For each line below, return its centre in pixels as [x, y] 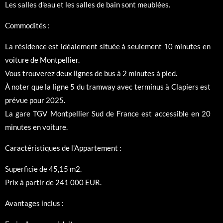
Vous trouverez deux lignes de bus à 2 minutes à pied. [91, 73]
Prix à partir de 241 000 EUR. [53, 182]
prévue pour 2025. [35, 100]
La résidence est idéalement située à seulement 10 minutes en [108, 47]
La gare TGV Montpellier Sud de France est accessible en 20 [108, 114]
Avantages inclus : [34, 203]
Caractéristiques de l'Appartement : [63, 148]
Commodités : [27, 26]
